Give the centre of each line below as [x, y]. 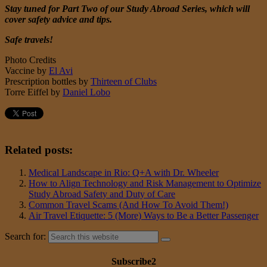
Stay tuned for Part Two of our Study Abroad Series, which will [127, 8]
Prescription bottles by [48, 81]
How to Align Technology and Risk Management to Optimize [145, 184]
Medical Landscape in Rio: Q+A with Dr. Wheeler [124, 173]
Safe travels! [29, 39]
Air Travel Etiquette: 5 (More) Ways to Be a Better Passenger [144, 216]
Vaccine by [27, 70]
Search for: [25, 237]
